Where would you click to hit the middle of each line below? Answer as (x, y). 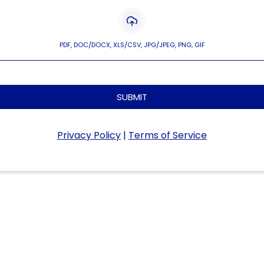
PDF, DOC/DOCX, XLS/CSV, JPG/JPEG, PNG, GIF (132, 45)
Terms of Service (168, 135)
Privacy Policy (89, 135)
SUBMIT (132, 97)
